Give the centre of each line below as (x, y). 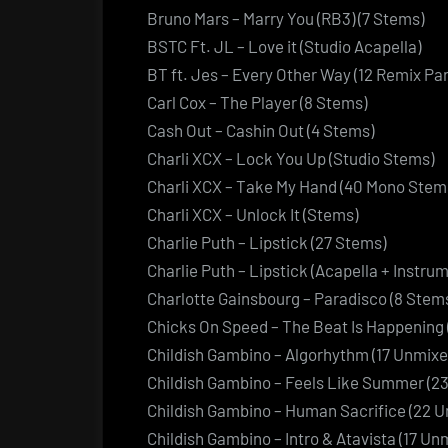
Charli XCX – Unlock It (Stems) (252, 213)
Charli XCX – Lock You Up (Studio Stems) (290, 157)
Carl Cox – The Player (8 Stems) (257, 101)
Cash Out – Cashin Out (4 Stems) (260, 129)
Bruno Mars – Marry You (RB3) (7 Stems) (285, 17)
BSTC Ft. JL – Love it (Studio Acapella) (284, 45)
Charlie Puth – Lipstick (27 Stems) (266, 241)
